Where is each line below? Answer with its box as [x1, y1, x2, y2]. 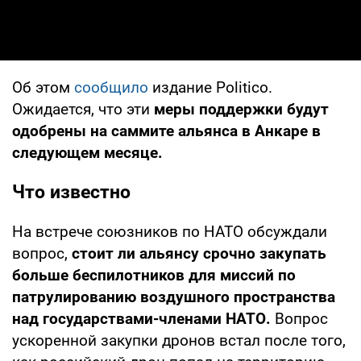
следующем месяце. [12, 143, 163, 162]
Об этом [12, 77, 74, 97]
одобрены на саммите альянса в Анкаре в [12, 121, 321, 140]
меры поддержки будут [154, 99, 329, 118]
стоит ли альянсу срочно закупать [72, 243, 326, 263]
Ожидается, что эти [12, 99, 154, 118]
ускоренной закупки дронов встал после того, [12, 330, 346, 350]
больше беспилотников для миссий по [12, 265, 296, 284]
